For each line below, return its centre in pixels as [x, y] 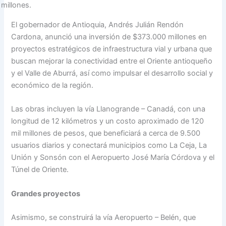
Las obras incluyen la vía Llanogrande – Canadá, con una [108, 109]
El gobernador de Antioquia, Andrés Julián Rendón [98, 24]
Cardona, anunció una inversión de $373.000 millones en [109, 37]
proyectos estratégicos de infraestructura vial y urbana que [112, 49]
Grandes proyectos [46, 193]
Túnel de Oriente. [41, 170]
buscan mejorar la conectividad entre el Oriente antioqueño [112, 61]
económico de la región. [52, 85]
